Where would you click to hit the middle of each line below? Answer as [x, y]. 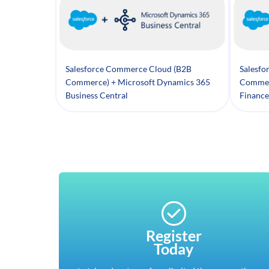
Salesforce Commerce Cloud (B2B [128, 69]
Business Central [97, 95]
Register [174, 235]
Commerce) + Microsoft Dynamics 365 [138, 82]
